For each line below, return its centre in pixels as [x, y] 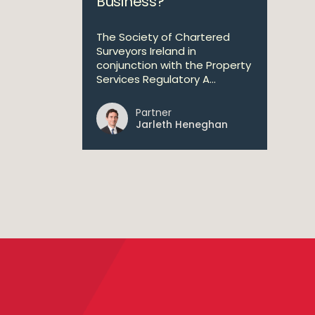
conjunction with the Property [174, 65]
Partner [154, 112]
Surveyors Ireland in [146, 51]
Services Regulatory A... [156, 79]
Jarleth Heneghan [182, 124]
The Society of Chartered [163, 37]
